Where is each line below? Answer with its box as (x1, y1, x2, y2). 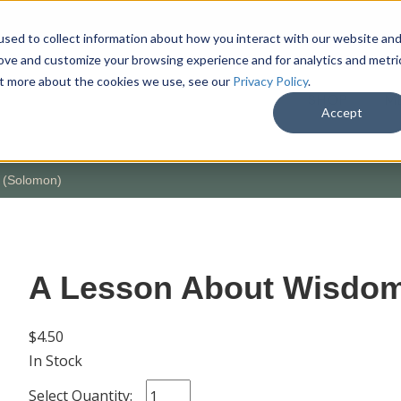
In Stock (28, 350, 82, 371)
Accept (321, 104, 363, 120)
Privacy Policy (232, 73, 308, 89)
